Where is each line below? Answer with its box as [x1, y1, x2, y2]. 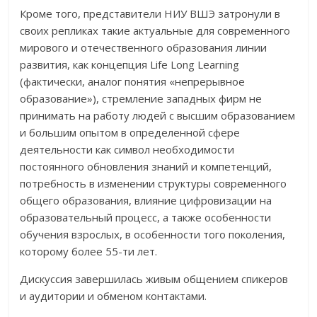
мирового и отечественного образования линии [20, 40, 267, 54]
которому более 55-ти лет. [20, 243, 158, 258]
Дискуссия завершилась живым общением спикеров [20, 271, 289, 286]
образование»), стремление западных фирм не [20, 91, 263, 105]
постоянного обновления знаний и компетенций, [20, 158, 272, 173]
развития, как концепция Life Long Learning [20, 57, 240, 71]
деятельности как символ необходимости [20, 142, 235, 156]
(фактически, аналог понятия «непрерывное [20, 74, 246, 88]
